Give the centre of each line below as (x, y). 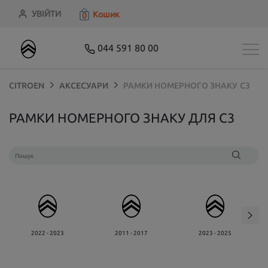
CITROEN (27, 86)
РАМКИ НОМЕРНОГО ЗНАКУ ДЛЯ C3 (122, 118)
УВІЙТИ (46, 14)
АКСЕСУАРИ (84, 86)
